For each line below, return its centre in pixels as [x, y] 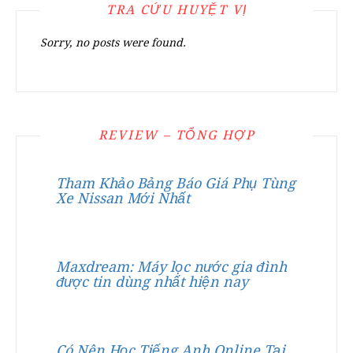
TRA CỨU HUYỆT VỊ [176, 10]
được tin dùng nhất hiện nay [152, 282]
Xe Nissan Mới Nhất [123, 198]
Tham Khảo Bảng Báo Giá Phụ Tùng [176, 183]
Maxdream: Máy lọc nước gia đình [171, 267]
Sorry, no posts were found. [113, 43]
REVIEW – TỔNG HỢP [176, 135]
